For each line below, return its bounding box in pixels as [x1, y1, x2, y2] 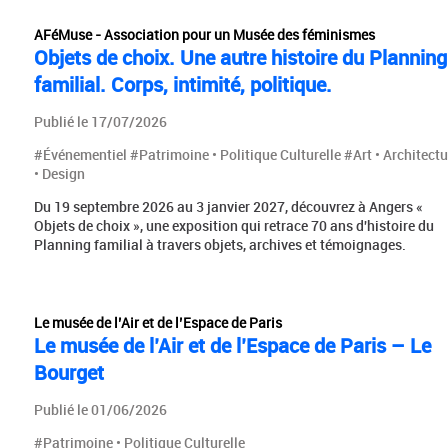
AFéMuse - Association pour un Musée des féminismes [33, 24, 375, 44]
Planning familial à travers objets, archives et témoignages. [33, 234, 406, 254]
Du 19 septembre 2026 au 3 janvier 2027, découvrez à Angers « [33, 196, 423, 216]
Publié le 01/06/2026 [33, 399, 167, 419]
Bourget [33, 358, 104, 386]
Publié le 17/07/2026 [33, 111, 167, 131]
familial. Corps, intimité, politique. [33, 70, 332, 98]
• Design [33, 163, 85, 183]
